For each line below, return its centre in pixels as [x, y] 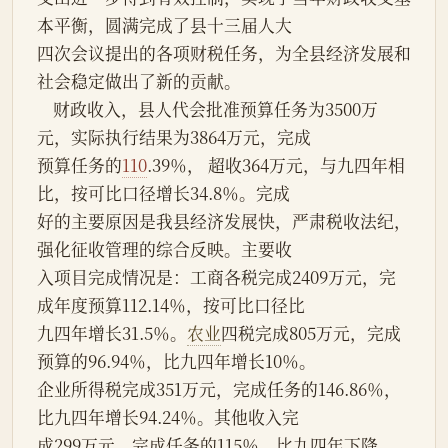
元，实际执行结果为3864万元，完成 [174, 137]
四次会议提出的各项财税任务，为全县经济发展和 [224, 53]
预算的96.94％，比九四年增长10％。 [176, 361]
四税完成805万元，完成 [311, 333]
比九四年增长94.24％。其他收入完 [168, 417]
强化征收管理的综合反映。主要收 [164, 249]
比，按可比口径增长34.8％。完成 [163, 193]
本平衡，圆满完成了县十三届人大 [164, 25]
